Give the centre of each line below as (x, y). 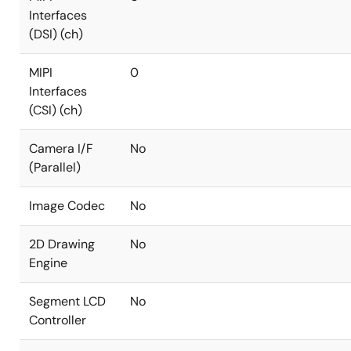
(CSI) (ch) (56, 110)
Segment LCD (67, 301)
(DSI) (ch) (56, 34)
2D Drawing (62, 244)
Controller (58, 320)
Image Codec (67, 206)
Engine (48, 263)
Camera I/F (61, 148)
